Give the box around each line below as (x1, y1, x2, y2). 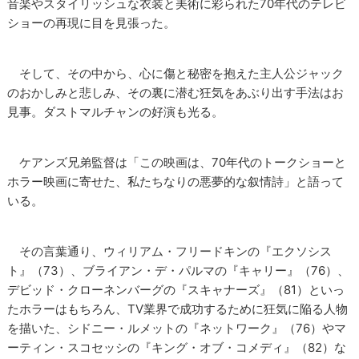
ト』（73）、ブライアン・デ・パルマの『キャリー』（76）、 (7, 263, 350, 279)
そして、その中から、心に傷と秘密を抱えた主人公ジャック (7, 66, 345, 82)
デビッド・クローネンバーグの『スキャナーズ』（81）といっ (7, 282, 345, 298)
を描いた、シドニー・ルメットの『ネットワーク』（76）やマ (7, 321, 347, 337)
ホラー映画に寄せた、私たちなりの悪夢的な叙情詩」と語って (7, 174, 345, 190)
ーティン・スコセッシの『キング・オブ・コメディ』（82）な (7, 340, 347, 356)
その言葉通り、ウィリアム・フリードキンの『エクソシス (7, 244, 333, 260)
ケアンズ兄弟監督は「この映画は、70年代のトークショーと (7, 155, 347, 171)
